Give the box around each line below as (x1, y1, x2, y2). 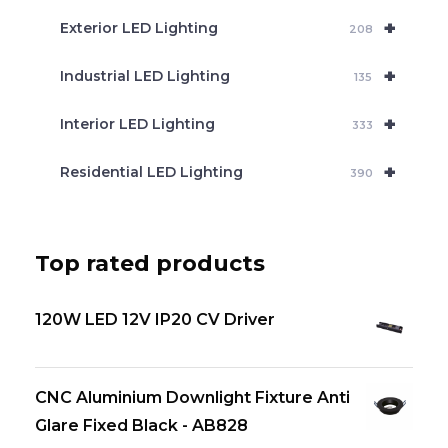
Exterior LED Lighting (60, 19, 218, 37)
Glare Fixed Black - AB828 (35, 416, 248, 435)
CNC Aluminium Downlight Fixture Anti (35, 388, 350, 407)
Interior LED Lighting (60, 115, 215, 133)
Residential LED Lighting (60, 163, 243, 181)
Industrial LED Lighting (60, 67, 230, 85)
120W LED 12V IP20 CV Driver (35, 310, 275, 329)
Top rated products (35, 250, 265, 277)
